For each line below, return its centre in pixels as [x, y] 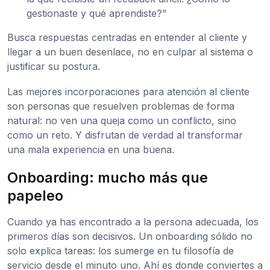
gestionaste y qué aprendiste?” [96, 14]
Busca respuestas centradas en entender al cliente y [127, 38]
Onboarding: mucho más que [108, 178]
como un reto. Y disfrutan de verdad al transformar [125, 135]
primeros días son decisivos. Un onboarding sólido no [130, 237]
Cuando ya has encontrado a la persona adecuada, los [133, 222]
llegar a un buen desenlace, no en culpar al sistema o [130, 52]
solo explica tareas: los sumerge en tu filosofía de [121, 251]
